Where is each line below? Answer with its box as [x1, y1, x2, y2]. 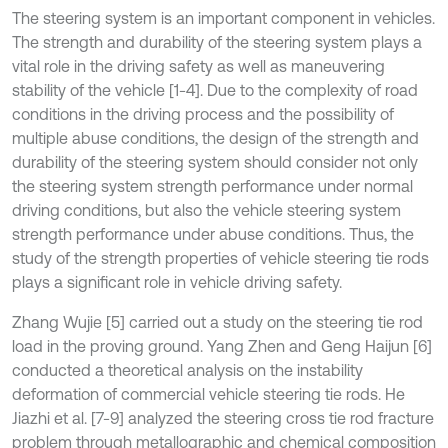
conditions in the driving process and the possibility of [12, 105, 394, 123]
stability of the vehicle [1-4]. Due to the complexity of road [12, 81, 418, 99]
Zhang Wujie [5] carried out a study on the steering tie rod [12, 313, 423, 331]
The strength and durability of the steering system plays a [12, 33, 422, 51]
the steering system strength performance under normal [12, 177, 413, 195]
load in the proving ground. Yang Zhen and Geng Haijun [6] [12, 337, 432, 355]
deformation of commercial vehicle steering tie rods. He [12, 385, 405, 403]
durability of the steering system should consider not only [12, 153, 418, 171]
